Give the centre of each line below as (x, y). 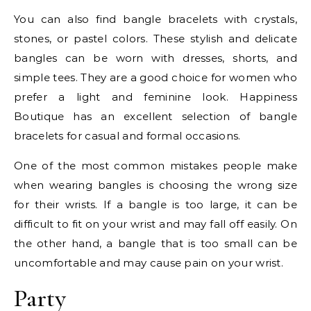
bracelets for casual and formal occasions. (127, 135)
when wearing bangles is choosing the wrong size (155, 185)
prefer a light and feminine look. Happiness (155, 96)
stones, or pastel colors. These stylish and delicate (155, 38)
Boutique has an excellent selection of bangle (155, 116)
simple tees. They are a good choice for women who (155, 77)
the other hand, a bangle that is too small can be (155, 243)
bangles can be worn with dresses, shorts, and (155, 58)
